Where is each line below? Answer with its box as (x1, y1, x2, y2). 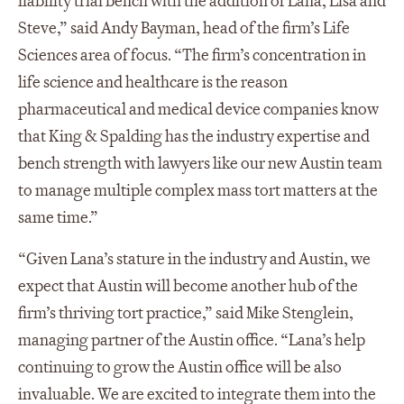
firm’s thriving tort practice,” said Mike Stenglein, (18, 302, 353, 324)
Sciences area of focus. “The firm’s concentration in (18, 44, 366, 66)
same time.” (18, 207, 98, 228)
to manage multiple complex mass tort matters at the (18, 179, 378, 201)
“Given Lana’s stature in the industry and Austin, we (18, 248, 371, 270)
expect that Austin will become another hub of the (18, 275, 358, 297)
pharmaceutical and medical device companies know (18, 98, 379, 120)
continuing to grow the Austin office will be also (18, 356, 342, 378)
